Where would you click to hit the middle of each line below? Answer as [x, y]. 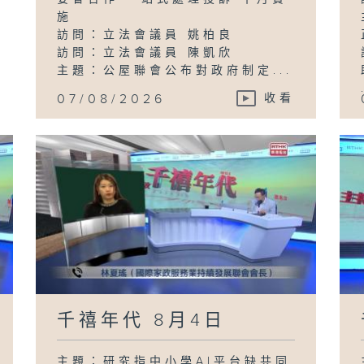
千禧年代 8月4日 [142, 320]
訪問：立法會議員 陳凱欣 [146, 52]
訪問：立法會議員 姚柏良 [146, 35]
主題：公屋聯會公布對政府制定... [175, 70]
